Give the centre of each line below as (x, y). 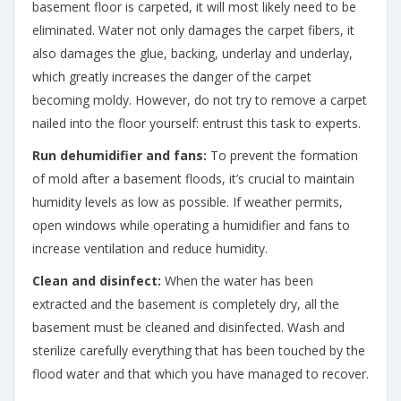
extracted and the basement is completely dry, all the (186, 304)
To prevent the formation (282, 155)
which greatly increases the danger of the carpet (172, 77)
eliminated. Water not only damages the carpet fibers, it (193, 30)
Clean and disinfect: (97, 281)
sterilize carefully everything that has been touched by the (199, 350)
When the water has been (237, 281)
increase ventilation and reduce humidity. (150, 248)
